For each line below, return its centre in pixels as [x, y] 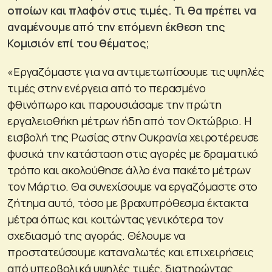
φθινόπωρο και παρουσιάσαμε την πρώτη [114, 105]
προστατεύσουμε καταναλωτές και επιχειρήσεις [131, 252]
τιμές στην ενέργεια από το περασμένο [107, 88]
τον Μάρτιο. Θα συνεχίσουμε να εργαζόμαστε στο [133, 187]
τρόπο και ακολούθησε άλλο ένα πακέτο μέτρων [129, 170]
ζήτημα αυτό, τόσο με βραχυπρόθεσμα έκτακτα [128, 203]
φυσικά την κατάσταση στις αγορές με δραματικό [133, 154]
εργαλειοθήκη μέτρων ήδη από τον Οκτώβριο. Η [129, 121]
